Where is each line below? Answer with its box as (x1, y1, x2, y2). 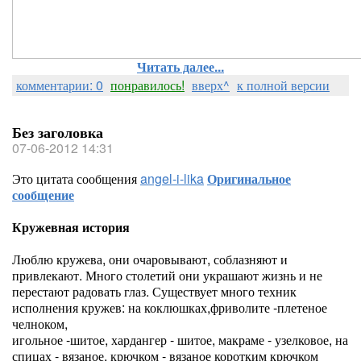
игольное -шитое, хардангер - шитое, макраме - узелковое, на (12, 330, 348, 349)
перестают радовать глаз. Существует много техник (12, 282, 297, 301)
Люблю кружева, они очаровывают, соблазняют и (12, 250, 288, 268)
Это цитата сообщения (12, 169, 140, 188)
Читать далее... (137, 57, 224, 76)
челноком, (12, 314, 68, 333)
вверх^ (192, 76, 230, 94)
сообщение (12, 185, 74, 204)
